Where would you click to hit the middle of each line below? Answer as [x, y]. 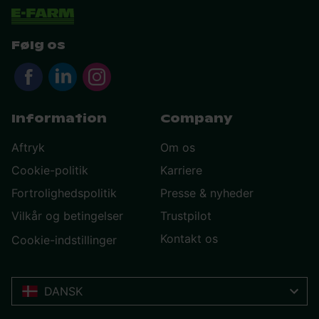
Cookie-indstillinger [64, 240]
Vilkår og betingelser [67, 216]
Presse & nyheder [207, 193]
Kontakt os [189, 239]
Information [59, 119]
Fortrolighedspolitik [64, 193]
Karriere [181, 171]
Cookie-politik [50, 171]
